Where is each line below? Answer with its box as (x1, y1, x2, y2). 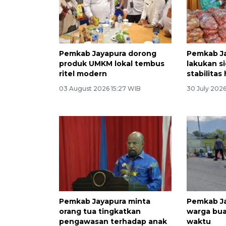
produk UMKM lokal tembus (59, 59, 164, 68)
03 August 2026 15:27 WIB (59, 84, 141, 92)
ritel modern (59, 69, 107, 78)
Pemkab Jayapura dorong (59, 48, 156, 58)
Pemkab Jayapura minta (59, 196, 150, 206)
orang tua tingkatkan (59, 206, 141, 216)
